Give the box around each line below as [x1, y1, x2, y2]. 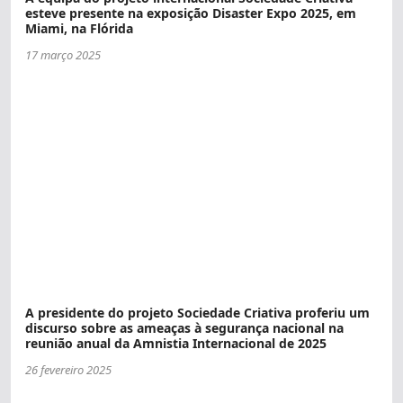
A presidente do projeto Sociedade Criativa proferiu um [25, 303, 370, 321]
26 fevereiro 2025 [25, 361, 112, 378]
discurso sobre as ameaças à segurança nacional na [25, 318, 344, 336]
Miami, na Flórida [25, 20, 133, 38]
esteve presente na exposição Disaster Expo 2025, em [25, 4, 356, 22]
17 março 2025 [25, 47, 101, 64]
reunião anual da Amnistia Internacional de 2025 [25, 334, 327, 352]
